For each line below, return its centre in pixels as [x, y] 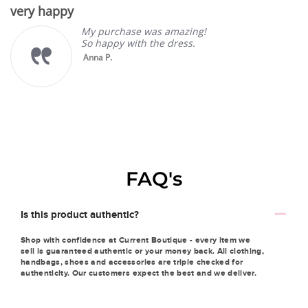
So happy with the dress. [138, 43]
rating [104, 12]
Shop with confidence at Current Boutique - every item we [136, 240]
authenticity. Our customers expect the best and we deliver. [139, 273]
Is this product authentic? [80, 214]
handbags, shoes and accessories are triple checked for [132, 262]
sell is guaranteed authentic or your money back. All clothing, [143, 251]
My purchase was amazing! [144, 32]
